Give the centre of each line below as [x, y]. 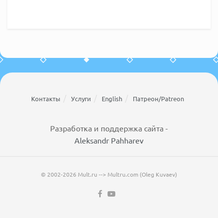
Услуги [81, 99]
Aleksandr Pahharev [109, 140]
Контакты [46, 99]
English [112, 99]
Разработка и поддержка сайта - [109, 128]
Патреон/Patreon [158, 99]
